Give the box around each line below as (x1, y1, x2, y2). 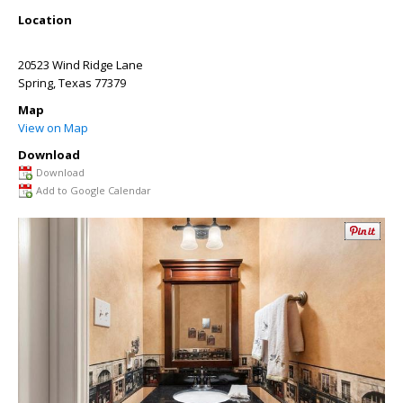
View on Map (18, 120, 88, 136)
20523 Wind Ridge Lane (18, 57, 143, 73)
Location (18, 12, 72, 28)
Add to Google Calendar (36, 184, 151, 197)
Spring (18, 75, 53, 91)
